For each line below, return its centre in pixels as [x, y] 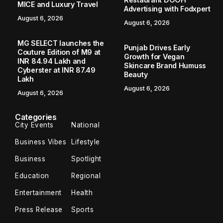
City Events [34, 125]
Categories [36, 117]
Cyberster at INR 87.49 [56, 70]
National [85, 125]
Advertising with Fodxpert [167, 9]
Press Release [39, 210]
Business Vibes [41, 142]
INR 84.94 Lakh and [52, 61]
